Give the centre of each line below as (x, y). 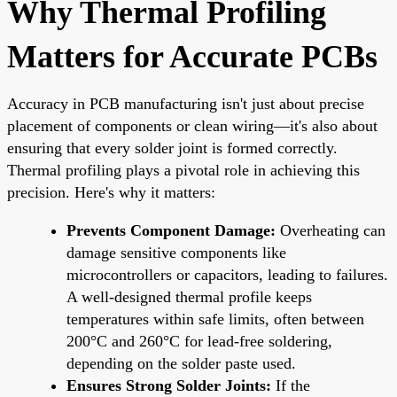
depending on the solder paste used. (181, 363)
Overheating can (331, 230)
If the (291, 385)
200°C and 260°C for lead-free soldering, (199, 341)
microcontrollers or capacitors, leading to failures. (227, 274)
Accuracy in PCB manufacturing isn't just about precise (186, 103)
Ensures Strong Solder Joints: (169, 385)
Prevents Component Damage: (171, 230)
